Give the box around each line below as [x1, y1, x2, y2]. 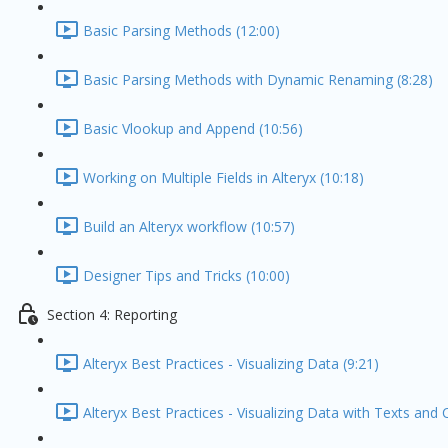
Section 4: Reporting [47, 305, 177, 325]
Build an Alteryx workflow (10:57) [83, 217, 295, 237]
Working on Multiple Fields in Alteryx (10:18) [83, 168, 364, 188]
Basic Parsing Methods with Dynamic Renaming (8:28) [83, 70, 433, 90]
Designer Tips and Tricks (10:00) [83, 266, 290, 286]
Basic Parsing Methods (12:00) [83, 21, 280, 41]
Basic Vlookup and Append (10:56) [83, 119, 303, 139]
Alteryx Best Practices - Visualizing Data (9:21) [83, 354, 379, 374]
